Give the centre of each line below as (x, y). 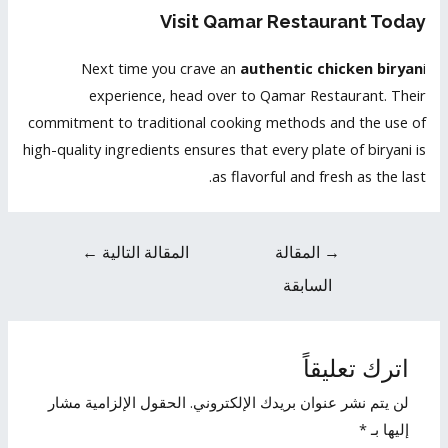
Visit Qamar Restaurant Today (292, 22)
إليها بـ (387, 429)
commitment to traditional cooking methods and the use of (226, 122)
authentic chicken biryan (331, 68)
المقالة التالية (143, 252)
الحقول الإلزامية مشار (116, 402)
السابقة (308, 285)
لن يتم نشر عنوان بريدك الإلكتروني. (299, 402)
